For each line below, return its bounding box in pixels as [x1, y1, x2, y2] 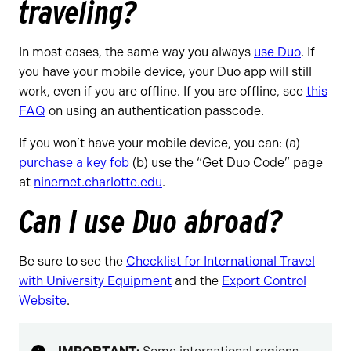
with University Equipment [19, 273, 172, 288]
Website [19, 292, 67, 308]
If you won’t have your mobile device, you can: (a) [19, 135, 300, 150]
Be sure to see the [19, 253, 126, 269]
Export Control [222, 273, 306, 288]
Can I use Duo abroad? [19, 202, 283, 241]
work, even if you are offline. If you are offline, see [19, 83, 306, 99]
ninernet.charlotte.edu [34, 174, 162, 190]
